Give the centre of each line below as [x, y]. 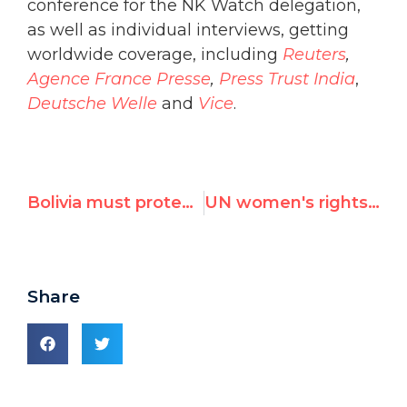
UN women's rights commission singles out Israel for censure [373, 202]
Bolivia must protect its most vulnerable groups [188, 202]
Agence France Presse [119, 79]
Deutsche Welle [92, 104]
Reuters [314, 55]
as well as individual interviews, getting [188, 30]
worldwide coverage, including [155, 55]
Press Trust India [287, 79]
